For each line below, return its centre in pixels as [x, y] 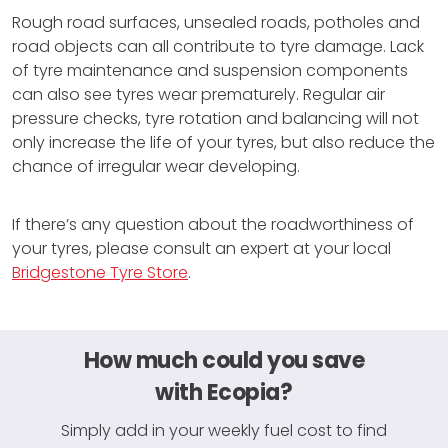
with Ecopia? [224, 392]
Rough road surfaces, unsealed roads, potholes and [216, 22]
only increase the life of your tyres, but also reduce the [223, 142]
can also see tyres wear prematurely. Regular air [198, 94]
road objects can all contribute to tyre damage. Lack [218, 46]
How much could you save [224, 360]
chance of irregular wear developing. [156, 166]
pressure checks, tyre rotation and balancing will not [215, 118]
